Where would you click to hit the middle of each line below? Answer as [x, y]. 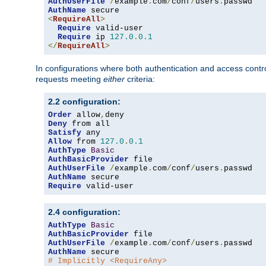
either [114, 79]
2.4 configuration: [84, 212]
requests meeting [69, 79]
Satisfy [65, 133]
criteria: [140, 79]
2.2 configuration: [84, 102]
